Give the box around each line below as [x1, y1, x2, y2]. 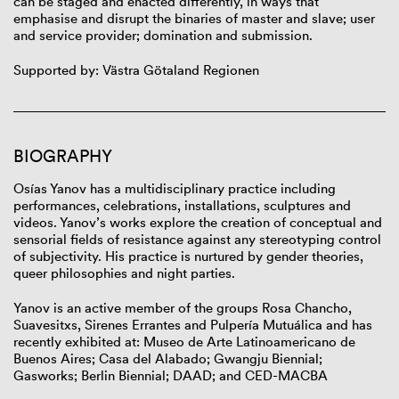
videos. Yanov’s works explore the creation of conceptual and [13, 213, 382, 231]
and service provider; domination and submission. [13, 26, 316, 44]
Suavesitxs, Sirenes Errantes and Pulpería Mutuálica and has [13, 315, 372, 333]
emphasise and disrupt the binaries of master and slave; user [13, 9, 375, 27]
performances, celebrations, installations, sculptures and [13, 196, 351, 214]
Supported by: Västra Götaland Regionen [13, 61, 259, 78]
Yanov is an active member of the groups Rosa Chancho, [13, 298, 352, 316]
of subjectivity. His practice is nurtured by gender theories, [13, 247, 363, 265]
